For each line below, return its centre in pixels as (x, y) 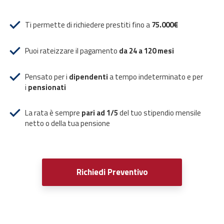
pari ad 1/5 (100, 113)
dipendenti (88, 77)
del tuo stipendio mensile (159, 113)
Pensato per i (47, 77)
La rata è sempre (53, 113)
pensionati (47, 87)
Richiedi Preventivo (112, 172)
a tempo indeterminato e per (155, 77)
